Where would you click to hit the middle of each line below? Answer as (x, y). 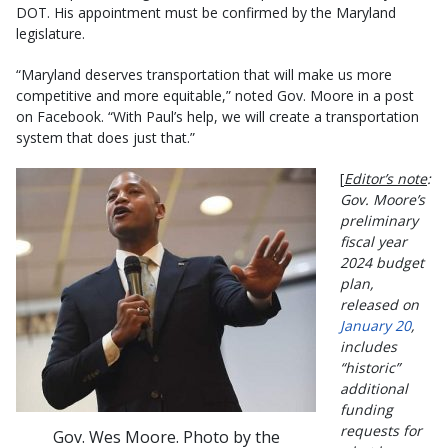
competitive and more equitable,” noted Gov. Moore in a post (215, 95)
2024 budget (382, 262)
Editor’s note (385, 178)
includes (368, 346)
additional (374, 388)
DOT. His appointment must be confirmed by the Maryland (206, 12)
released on (379, 304)
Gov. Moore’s (382, 199)
